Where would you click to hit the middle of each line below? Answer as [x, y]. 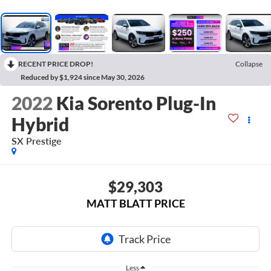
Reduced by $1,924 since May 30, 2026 [83, 77]
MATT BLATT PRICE [135, 203]
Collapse [249, 64]
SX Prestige [36, 141]
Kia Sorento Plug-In [136, 103]
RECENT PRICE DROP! [56, 64]
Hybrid [40, 124]
